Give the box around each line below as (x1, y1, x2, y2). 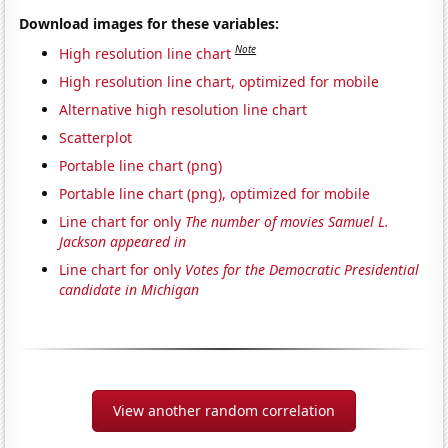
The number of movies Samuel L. (185, 211, 390, 231)
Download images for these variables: (19, 14, 280, 34)
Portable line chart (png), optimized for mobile (59, 183, 371, 203)
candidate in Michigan (59, 279, 200, 299)
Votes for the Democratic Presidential (185, 259, 420, 279)
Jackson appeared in (59, 231, 187, 251)
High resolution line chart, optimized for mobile (59, 71, 380, 91)
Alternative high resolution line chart (59, 99, 308, 119)
